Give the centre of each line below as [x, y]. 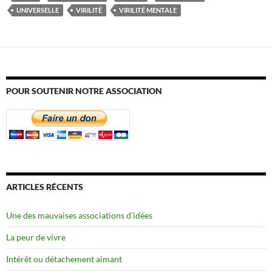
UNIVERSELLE [38, 10]
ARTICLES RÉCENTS [45, 186]
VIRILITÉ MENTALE [148, 10]
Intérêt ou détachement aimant [64, 259]
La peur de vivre [36, 237]
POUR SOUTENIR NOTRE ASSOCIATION [84, 90]
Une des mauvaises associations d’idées [79, 215]
